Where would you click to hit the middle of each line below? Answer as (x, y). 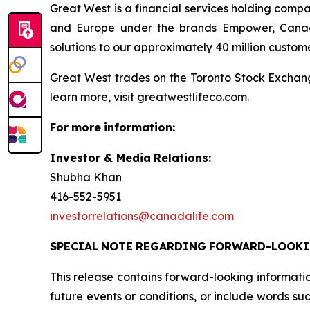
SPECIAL (74, 246)
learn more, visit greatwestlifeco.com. (149, 97)
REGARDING (171, 246)
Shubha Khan (86, 177)
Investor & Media (100, 158)
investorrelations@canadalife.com (142, 216)
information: (139, 127)
